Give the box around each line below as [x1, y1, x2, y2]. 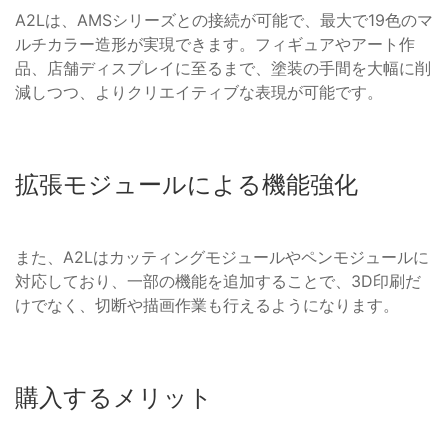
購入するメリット [15, 383, 213, 413]
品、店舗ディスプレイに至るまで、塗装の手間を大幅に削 [15, 58, 431, 79]
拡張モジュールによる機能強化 [15, 170, 358, 200]
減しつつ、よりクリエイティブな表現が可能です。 [15, 82, 383, 103]
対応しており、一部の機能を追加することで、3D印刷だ [15, 271, 421, 292]
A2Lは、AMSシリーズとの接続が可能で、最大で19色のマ [15, 10, 433, 31]
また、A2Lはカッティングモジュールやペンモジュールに [15, 247, 429, 268]
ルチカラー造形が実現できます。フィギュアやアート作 [15, 34, 415, 55]
